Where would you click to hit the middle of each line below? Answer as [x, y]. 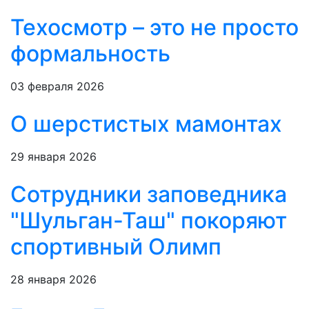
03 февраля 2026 [57, 87]
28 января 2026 [53, 280]
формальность [90, 54]
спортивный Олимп [116, 247]
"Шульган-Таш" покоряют [149, 221]
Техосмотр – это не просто [154, 28]
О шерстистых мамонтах [146, 124]
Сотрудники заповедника [149, 195]
